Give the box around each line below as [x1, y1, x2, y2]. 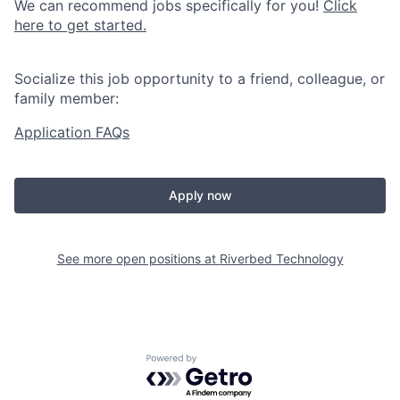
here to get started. [14, 16, 146, 35]
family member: [14, 89, 119, 108]
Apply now [168, 187, 232, 204]
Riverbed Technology [219, 251, 344, 267]
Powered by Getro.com [146, 354, 303, 372]
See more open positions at [56, 251, 220, 267]
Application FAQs [14, 123, 129, 142]
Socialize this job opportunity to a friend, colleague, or [14, 70, 385, 88]
